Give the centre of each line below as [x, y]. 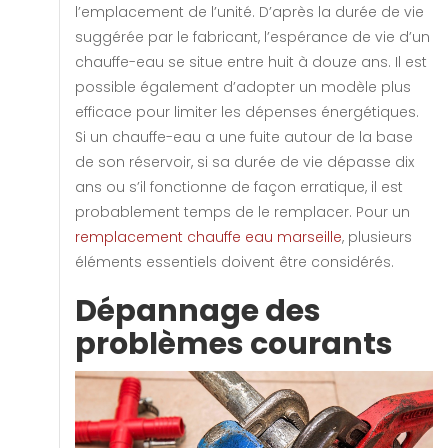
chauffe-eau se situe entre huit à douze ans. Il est [251, 61]
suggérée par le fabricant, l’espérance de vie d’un [252, 36]
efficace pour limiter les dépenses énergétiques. [247, 111]
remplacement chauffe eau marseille [208, 236]
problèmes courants [234, 343]
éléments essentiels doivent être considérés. [236, 261]
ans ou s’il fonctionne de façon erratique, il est [239, 186]
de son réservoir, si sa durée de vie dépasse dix [244, 161]
